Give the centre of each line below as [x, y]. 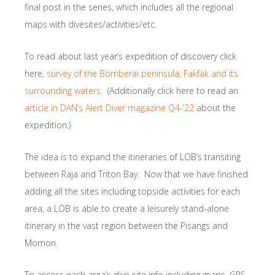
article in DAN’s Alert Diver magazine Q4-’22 [109, 108]
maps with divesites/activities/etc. [91, 25]
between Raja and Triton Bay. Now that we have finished [136, 174]
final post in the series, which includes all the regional [129, 7]
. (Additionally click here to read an [169, 91]
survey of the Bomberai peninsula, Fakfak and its [142, 74]
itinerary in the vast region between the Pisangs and [126, 226]
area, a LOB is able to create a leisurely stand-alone [127, 209]
